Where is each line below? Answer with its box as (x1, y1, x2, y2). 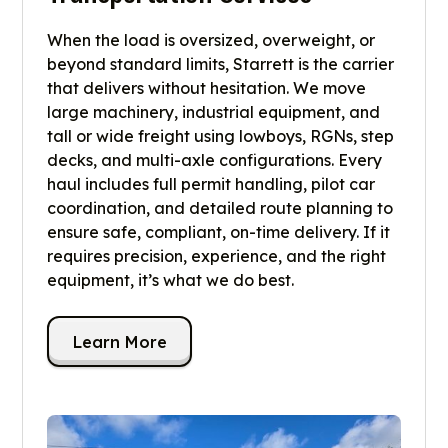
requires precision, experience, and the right (47, 246, 387, 267)
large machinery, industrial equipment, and (47, 102, 381, 123)
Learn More (72, 331, 167, 352)
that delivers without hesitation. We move (47, 78, 367, 99)
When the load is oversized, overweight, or (47, 30, 376, 51)
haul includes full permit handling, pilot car (47, 174, 376, 195)
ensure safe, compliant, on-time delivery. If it (47, 222, 391, 243)
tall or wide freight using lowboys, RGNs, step (47, 126, 395, 147)
